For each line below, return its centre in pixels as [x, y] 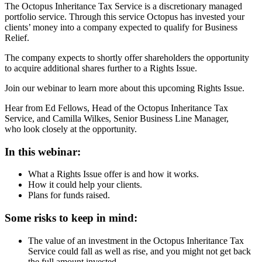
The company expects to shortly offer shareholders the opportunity [127, 57]
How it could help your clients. [85, 185]
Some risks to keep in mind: [71, 218]
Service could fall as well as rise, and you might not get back [139, 251]
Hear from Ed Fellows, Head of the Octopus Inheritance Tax [116, 108]
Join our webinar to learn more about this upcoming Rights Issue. [125, 88]
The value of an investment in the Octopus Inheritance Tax [136, 240]
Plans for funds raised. [69, 195]
